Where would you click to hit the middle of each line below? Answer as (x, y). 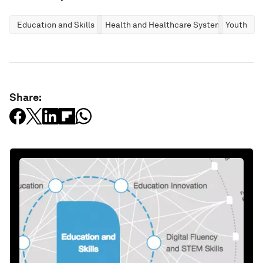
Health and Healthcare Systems (166, 25)
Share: (26, 97)
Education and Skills (56, 25)
